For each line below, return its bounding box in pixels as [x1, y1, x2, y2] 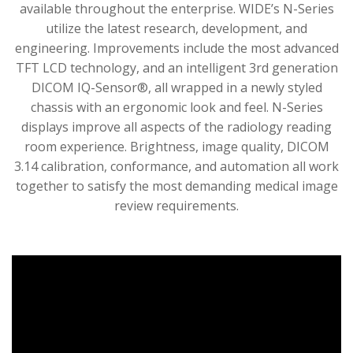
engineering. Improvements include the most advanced [14, 39, 339, 57]
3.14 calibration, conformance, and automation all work [14, 157, 339, 175]
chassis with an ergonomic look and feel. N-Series [30, 98, 323, 116]
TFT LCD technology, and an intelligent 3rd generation [15, 58, 338, 76]
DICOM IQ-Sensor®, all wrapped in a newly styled [31, 78, 322, 96]
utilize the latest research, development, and [46, 19, 307, 37]
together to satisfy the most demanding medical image [15, 176, 338, 195]
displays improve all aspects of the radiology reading [21, 117, 332, 136]
